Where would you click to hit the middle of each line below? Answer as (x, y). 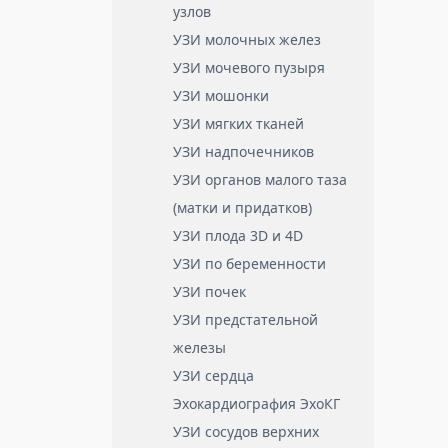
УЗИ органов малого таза (260, 179)
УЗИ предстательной (245, 319)
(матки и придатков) (242, 207)
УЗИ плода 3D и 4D (238, 235)
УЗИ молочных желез (247, 39)
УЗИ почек (209, 291)
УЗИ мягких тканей (238, 123)
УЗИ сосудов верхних (246, 431)
